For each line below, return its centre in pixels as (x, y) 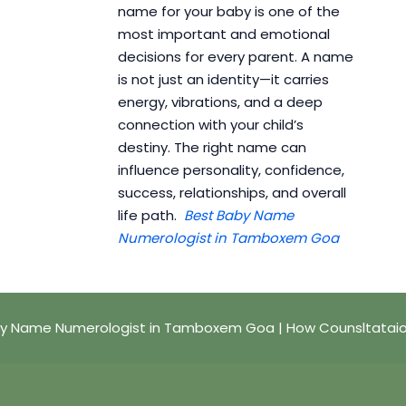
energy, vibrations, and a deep (220, 102)
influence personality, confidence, (231, 170)
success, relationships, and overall (232, 193)
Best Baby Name (238, 216)
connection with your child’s (210, 125)
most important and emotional (223, 34)
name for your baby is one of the (228, 12)
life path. (150, 216)
